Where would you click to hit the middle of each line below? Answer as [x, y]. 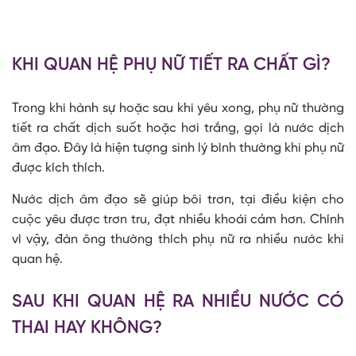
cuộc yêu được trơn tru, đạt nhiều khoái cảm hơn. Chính [178, 220]
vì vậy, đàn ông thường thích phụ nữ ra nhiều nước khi [178, 240]
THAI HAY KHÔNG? [87, 328]
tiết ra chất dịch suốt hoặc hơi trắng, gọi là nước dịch [178, 128]
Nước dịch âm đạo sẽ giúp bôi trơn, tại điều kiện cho [178, 200]
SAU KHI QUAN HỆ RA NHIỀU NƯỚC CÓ [178, 302]
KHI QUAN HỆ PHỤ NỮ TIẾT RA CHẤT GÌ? [171, 65]
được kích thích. [58, 168]
